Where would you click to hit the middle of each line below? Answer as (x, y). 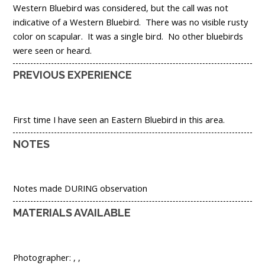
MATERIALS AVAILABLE (72, 213)
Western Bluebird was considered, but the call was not (121, 8)
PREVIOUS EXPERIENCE (72, 75)
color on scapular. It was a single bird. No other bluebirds (128, 36)
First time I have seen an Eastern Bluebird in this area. (119, 119)
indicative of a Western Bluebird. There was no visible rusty (130, 22)
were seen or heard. (52, 51)
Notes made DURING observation (80, 188)
